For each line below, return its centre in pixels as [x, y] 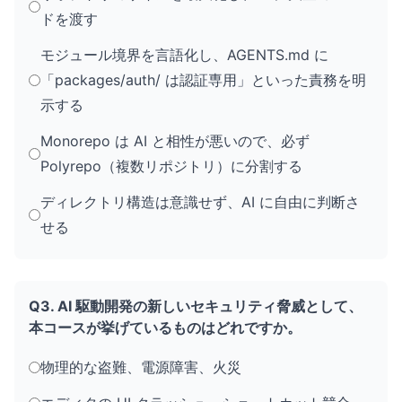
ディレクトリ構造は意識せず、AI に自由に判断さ [200, 202]
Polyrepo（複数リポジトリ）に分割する [171, 166]
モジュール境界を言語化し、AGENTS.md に [184, 55]
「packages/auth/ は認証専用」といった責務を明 [203, 80]
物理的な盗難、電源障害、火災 [141, 367]
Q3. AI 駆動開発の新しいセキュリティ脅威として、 [196, 306]
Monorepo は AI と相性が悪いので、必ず [175, 141]
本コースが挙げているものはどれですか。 [165, 328]
